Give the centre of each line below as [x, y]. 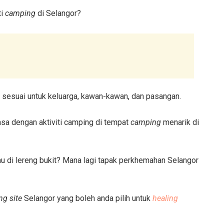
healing [165, 198]
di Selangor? [58, 13]
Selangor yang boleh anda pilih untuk [87, 198]
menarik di [180, 122]
